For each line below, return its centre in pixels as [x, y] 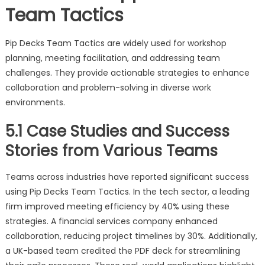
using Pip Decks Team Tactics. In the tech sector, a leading [127, 192]
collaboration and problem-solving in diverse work [108, 88]
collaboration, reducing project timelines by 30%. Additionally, [131, 236]
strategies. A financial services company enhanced [111, 222]
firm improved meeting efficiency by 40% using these [117, 207]
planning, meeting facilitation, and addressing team [112, 58]
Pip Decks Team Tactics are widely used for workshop [116, 43]
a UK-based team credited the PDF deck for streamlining [122, 251]
